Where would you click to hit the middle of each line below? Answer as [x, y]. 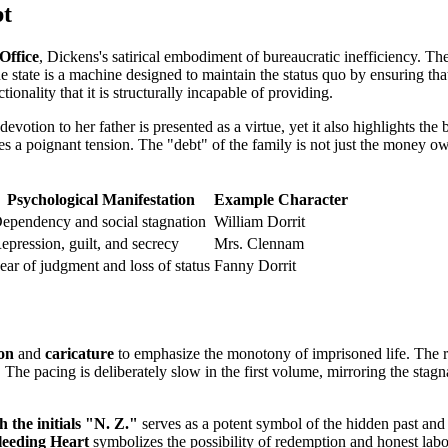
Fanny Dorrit [255, 266]
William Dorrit [259, 222]
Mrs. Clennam [259, 244]
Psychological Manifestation [100, 200]
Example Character [281, 200]
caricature [79, 353]
